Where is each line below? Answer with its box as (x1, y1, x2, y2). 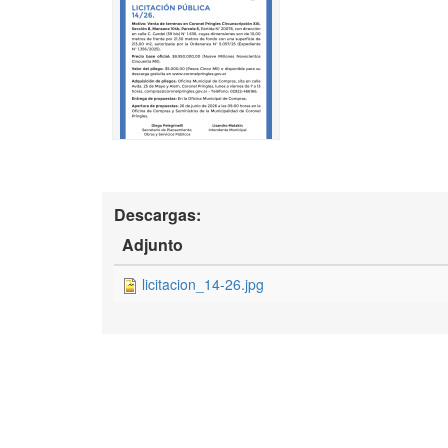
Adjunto (122, 232, 183, 256)
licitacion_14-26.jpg (142, 273, 264, 294)
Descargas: (114, 202, 205, 226)
